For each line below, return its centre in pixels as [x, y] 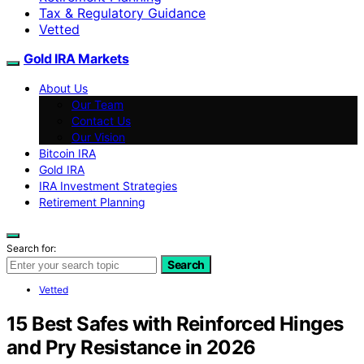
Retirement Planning [92, 201]
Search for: [31, 248]
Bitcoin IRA [67, 153]
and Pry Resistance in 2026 [131, 347]
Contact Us [101, 120]
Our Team [97, 104]
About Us [63, 88]
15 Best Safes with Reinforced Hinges [175, 323]
